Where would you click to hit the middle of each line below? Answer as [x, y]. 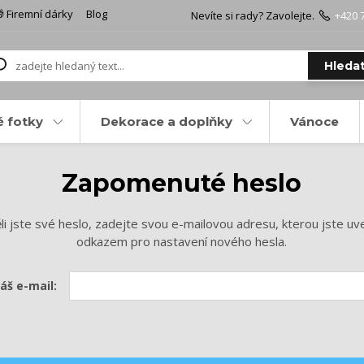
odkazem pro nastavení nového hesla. [182, 241]
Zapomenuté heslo [182, 183]
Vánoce [314, 121]
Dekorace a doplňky [166, 121]
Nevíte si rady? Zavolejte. [252, 15]
